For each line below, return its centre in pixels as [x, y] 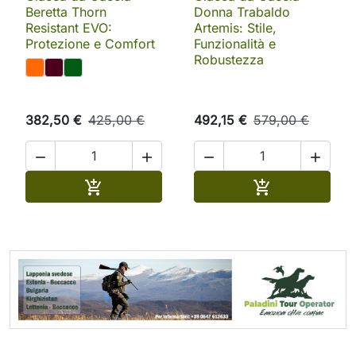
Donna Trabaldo [242, 12]
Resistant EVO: [69, 28]
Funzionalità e [235, 44]
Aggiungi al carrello [161, 186]
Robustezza [229, 60]
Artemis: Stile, [235, 28]
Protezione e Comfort [90, 44]
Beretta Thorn [66, 12]
